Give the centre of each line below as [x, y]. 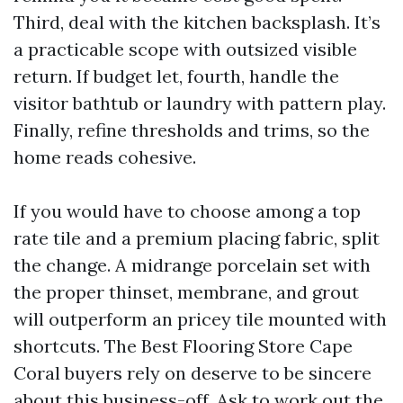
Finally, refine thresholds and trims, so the [192, 130]
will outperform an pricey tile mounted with [200, 319]
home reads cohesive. [105, 157]
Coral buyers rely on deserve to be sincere [193, 373]
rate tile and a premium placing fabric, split [197, 238]
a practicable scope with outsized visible [185, 49]
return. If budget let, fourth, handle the [176, 76]
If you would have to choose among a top [187, 211]
